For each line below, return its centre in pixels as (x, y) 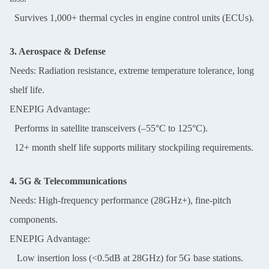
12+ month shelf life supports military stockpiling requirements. (131, 147)
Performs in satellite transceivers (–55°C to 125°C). (109, 128)
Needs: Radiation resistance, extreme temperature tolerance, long (132, 71)
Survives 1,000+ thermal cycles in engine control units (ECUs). (132, 18)
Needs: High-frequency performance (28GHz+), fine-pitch (120, 200)
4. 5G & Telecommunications (68, 181)
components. (34, 219)
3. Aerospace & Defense (58, 51)
